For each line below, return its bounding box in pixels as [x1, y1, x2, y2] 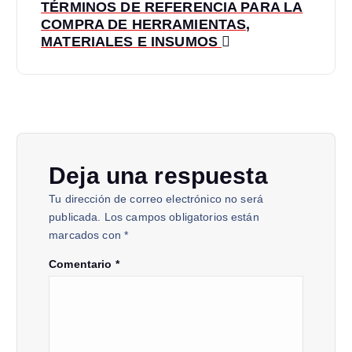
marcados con [49, 228, 124, 241]
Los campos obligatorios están [104, 210, 259, 223]
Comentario [49, 257, 115, 270]
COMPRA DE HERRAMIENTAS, [41, 16, 251, 32]
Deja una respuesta [49, 162, 268, 189]
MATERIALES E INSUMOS [41, 33, 222, 49]
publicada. [49, 210, 101, 223]
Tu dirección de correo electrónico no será [49, 192, 264, 205]
